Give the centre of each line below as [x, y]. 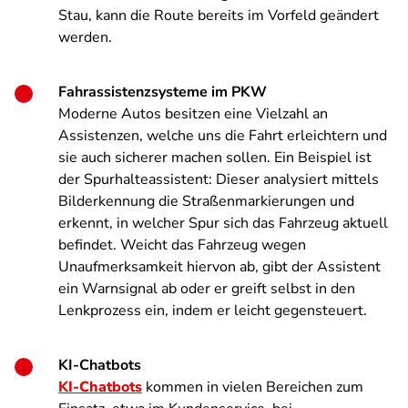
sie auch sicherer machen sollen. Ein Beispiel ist [215, 158]
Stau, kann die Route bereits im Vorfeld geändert [219, 15]
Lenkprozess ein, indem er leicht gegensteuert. [213, 311]
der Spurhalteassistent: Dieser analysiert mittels [219, 179]
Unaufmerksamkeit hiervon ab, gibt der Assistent [219, 267]
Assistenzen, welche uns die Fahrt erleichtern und [223, 136]
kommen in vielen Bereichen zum [253, 387]
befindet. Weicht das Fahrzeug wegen [182, 245]
